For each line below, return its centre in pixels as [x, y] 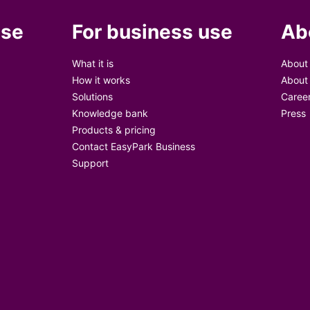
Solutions [93, 97]
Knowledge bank [110, 113]
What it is [93, 63]
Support [91, 163]
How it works [101, 80]
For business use [153, 32]
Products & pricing [114, 130]
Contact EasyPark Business [134, 146]
